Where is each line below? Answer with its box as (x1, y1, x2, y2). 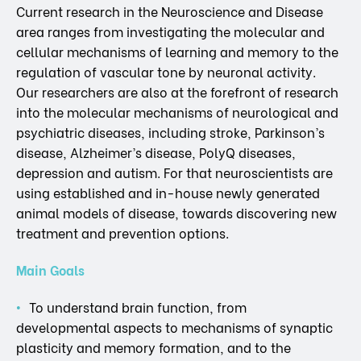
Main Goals (16, 260, 85, 280)
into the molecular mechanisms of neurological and (16, 102, 338, 122)
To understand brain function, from (29, 297, 247, 317)
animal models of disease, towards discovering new (16, 203, 337, 222)
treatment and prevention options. (16, 223, 229, 243)
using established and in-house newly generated (16, 183, 320, 202)
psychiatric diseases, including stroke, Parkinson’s (16, 122, 325, 142)
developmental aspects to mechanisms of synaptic (16, 317, 333, 337)
